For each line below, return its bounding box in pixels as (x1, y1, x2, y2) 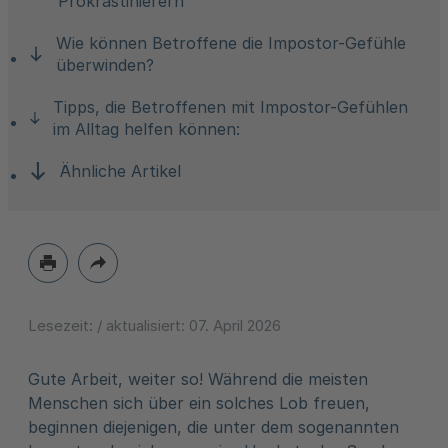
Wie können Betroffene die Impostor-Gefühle (56, 33, 407, 53)
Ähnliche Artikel (60, 161, 181, 181)
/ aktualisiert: (97, 316, 189, 335)
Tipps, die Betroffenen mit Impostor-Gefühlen (53, 97, 409, 117)
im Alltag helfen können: (53, 119, 241, 139)
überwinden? (56, 55, 155, 75)
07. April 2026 (189, 316, 281, 335)
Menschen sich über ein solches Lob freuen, (28, 393, 370, 413)
